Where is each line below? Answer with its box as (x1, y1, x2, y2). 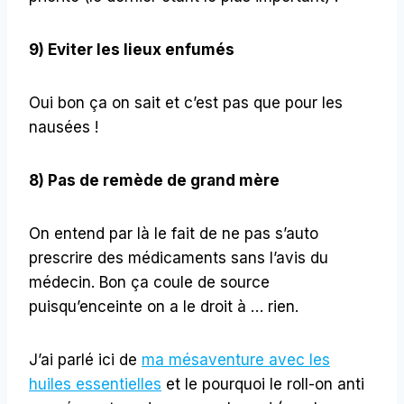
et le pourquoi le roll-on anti (161, 374, 364, 393)
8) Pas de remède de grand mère (29, 170, 280, 189)
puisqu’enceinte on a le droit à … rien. (29, 297, 298, 316)
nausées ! (29, 117, 98, 136)
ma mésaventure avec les (142, 350, 330, 369)
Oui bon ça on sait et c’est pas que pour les (29, 93, 343, 112)
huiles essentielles (29, 374, 161, 393)
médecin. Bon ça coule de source (29, 272, 270, 291)
